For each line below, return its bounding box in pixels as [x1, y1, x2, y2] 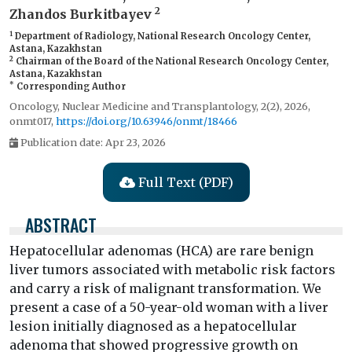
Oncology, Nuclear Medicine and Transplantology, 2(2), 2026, [9, 99, 310, 112]
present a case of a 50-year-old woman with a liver [9, 299, 328, 315]
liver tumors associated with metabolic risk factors [9, 261, 335, 277]
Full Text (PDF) [134, 174, 233, 190]
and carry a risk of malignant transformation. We [9, 280, 321, 296]
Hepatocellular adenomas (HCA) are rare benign [9, 242, 313, 258]
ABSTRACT [25, 211, 97, 237]
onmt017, [9, 114, 56, 127]
